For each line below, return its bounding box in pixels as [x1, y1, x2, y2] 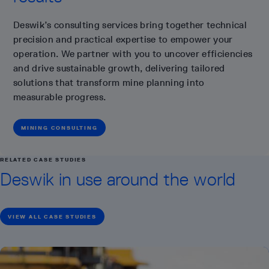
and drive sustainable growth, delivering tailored [13, 62, 225, 74]
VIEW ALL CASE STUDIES [8, 213, 97, 220]
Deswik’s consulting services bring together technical [13, 19, 247, 31]
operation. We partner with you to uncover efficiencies [13, 47, 253, 59]
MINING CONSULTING [21, 124, 98, 131]
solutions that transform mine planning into [13, 76, 205, 88]
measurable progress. [13, 91, 106, 103]
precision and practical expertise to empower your [13, 33, 233, 45]
